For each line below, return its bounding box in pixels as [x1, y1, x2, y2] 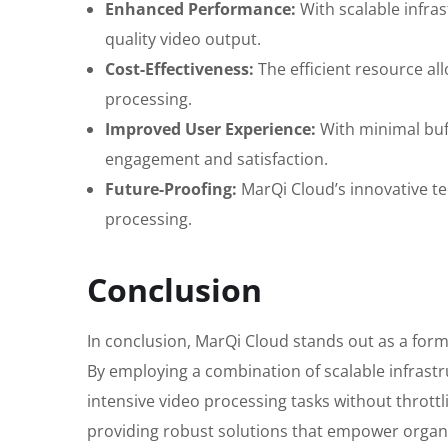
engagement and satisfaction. [105, 147, 328, 170]
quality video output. [105, 27, 261, 50]
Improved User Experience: [105, 117, 316, 140]
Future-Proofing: [105, 177, 237, 200]
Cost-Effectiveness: [105, 57, 254, 80]
